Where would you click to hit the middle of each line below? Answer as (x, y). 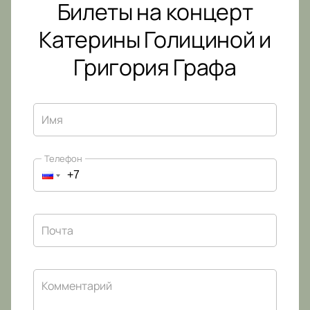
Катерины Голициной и (155, 40)
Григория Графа (155, 67)
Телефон (63, 159)
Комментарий (77, 286)
